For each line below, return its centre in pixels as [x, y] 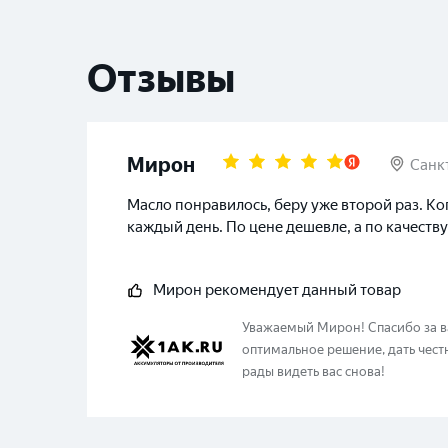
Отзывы [161, 78]
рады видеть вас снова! [313, 371]
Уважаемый [279, 327]
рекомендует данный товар [301, 290]
